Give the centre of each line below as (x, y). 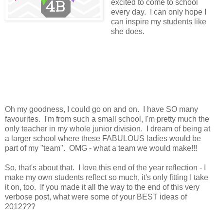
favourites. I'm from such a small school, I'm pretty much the (107, 119)
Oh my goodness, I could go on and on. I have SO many (101, 109)
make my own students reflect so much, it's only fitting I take (107, 177)
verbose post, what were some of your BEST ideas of (96, 197)
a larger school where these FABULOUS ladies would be (103, 138)
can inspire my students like (158, 21)
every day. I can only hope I (158, 12)
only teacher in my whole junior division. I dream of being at (108, 128)
